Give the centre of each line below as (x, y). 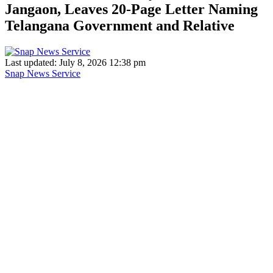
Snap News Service (43, 73)
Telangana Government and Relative (120, 25)
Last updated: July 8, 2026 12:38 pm (75, 62)
